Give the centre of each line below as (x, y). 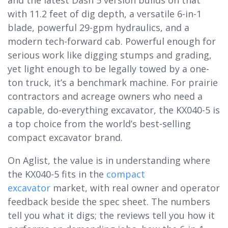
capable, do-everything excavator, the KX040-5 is (114, 110)
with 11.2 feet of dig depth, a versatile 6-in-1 (105, 13)
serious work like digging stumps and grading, (110, 55)
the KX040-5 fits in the (57, 174)
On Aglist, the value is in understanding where (109, 160)
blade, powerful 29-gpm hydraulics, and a (98, 27)
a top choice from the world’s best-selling (99, 123)
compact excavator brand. (65, 137)
